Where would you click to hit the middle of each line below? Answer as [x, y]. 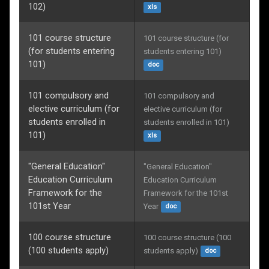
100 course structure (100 [188, 237]
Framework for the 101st [187, 193]
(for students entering [71, 51]
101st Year [50, 206]
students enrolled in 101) [186, 122]
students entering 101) [183, 51]
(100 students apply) [68, 250]
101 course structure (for [187, 38]
